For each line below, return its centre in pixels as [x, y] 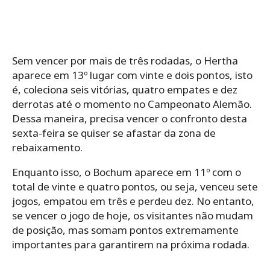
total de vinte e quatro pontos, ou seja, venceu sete [135, 186]
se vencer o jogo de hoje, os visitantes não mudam [133, 215]
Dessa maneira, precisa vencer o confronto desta [130, 118]
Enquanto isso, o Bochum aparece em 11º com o [127, 172]
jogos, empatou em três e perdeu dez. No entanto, [133, 201]
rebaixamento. [47, 147]
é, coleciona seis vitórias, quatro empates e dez [125, 89]
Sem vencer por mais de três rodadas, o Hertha [125, 60]
